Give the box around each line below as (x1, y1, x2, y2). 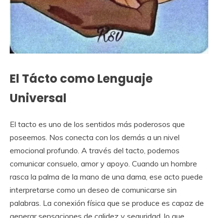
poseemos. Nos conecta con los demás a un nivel (10, 132, 180, 142)
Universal (10, 90, 67, 106)
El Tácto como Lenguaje (10, 71, 153, 87)
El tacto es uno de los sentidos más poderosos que (10, 119, 185, 129)
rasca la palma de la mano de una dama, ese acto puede (10, 171, 203, 182)
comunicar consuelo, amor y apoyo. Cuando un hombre (10, 158, 197, 168)
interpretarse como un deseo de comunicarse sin (10, 184, 177, 195)
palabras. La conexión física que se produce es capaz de (10, 198, 204, 208)
